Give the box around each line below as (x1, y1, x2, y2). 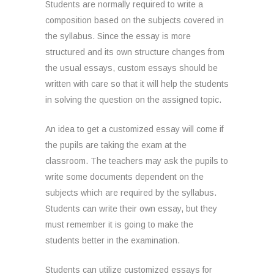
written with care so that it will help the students (45, 79, 229, 89)
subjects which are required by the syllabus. (45, 188, 217, 198)
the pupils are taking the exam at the (45, 140, 187, 150)
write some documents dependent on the (45, 172, 204, 182)
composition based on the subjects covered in (45, 15, 224, 25)
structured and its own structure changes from (45, 47, 224, 57)
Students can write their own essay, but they (45, 204, 217, 213)
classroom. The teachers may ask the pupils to (45, 156, 228, 166)
